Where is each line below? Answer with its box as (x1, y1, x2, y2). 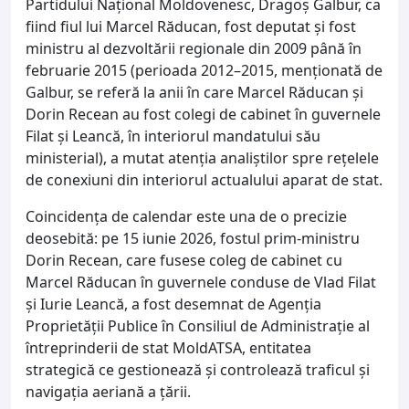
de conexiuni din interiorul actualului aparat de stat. (26, 169, 383, 190)
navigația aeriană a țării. (26, 381, 191, 402)
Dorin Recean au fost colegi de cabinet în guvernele (26, 103, 381, 124)
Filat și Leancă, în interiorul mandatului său (26, 125, 320, 146)
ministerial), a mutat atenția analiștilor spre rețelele (26, 147, 379, 168)
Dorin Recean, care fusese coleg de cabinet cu (26, 249, 342, 270)
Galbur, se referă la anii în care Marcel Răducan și (26, 81, 363, 102)
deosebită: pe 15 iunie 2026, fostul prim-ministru (26, 227, 360, 248)
